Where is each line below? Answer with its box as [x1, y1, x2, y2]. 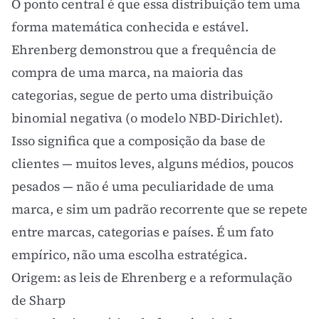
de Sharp [11, 291, 66, 309]
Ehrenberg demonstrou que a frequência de [11, 41, 276, 58]
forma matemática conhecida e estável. [11, 18, 249, 36]
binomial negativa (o [11, 109, 140, 127]
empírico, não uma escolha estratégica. [11, 246, 247, 263]
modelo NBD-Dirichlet [140, 109, 275, 127]
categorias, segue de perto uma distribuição [11, 86, 273, 104]
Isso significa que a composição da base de [11, 132, 266, 150]
